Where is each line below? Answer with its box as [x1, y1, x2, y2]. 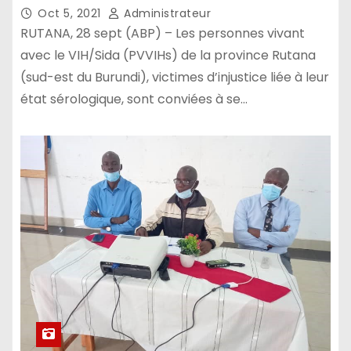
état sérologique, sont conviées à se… [20, 89, 248, 108]
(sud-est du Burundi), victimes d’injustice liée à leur [20, 67, 329, 86]
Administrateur [120, 5, 211, 21]
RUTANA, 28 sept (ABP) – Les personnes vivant [20, 24, 305, 42]
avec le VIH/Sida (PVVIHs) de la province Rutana [20, 45, 316, 64]
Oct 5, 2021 [38, 5, 104, 21]
